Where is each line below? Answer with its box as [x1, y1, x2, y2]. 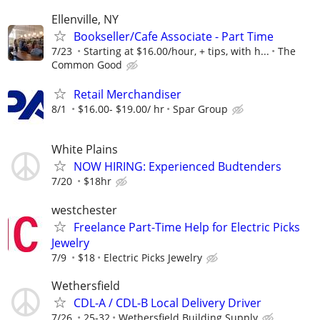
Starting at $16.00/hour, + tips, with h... [84, 44, 269, 58]
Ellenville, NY [51, 11, 119, 27]
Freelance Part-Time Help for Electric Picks [74, 219, 300, 235]
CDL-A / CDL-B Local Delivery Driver [74, 294, 261, 311]
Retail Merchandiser [74, 86, 181, 103]
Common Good [51, 58, 122, 71]
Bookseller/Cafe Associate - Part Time [74, 29, 274, 44]
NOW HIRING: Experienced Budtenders [74, 159, 281, 175]
